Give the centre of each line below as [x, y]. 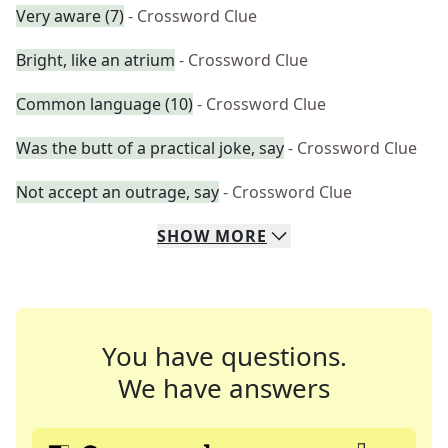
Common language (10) [104, 104]
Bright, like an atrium [95, 60]
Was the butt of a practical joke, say [150, 148]
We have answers [224, 388]
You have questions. [224, 356]
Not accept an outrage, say [117, 192]
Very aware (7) [70, 16]
